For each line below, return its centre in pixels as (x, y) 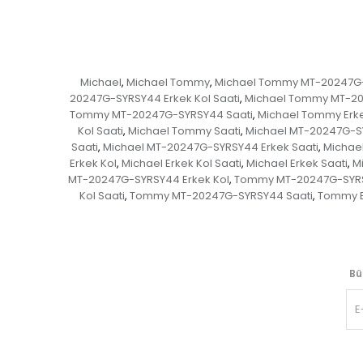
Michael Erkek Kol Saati (181, 164)
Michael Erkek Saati (297, 164)
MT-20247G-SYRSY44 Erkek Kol (148, 180)
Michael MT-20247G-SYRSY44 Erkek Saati (210, 147)
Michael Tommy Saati (184, 131)
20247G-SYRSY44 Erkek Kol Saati (154, 99)
